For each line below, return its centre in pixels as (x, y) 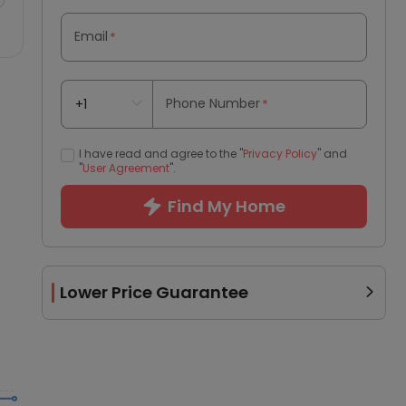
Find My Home (226, 206)
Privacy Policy (280, 154)
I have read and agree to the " (161, 154)
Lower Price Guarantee (154, 292)
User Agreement (126, 168)
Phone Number (213, 103)
